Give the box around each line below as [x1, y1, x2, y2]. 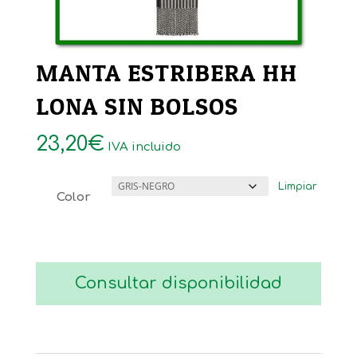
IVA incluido [107, 140, 181, 155]
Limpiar [278, 181, 318, 193]
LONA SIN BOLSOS [35, 92, 238, 121]
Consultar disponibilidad [74, 274, 282, 293]
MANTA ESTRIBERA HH [35, 58, 297, 88]
